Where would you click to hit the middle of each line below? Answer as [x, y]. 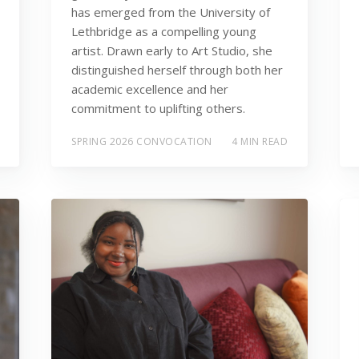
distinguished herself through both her [177, 70]
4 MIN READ [260, 141]
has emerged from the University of [171, 12]
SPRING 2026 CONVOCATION [142, 141]
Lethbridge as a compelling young [164, 32]
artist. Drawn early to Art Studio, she [172, 51]
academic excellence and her [150, 89]
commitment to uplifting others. [158, 109]
